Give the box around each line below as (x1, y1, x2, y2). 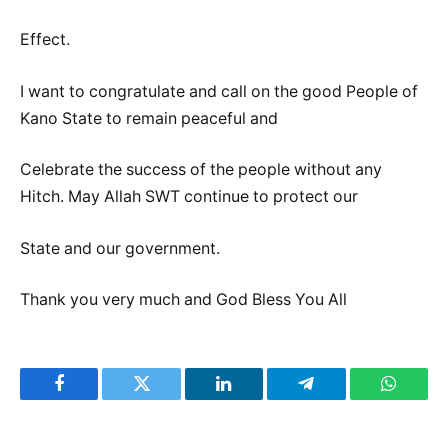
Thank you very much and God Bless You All (20, 290, 347, 310)
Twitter (140, 389, 193, 408)
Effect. (20, 30, 70, 50)
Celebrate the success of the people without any (20, 160, 382, 180)
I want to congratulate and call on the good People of (20, 81, 418, 101)
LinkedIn (222, 389, 289, 408)
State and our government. (20, 238, 220, 258)
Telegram (304, 389, 373, 408)
